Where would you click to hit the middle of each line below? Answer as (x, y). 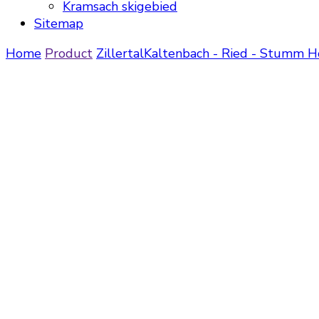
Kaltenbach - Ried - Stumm (226, 53)
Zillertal (120, 53)
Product (69, 53)
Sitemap (59, 23)
